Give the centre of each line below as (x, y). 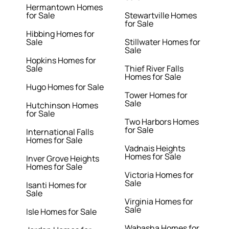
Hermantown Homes (65, 7)
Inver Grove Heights (63, 159)
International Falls (60, 132)
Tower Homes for (156, 95)
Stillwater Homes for (163, 42)
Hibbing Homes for (61, 34)
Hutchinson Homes (62, 106)
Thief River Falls (154, 69)
